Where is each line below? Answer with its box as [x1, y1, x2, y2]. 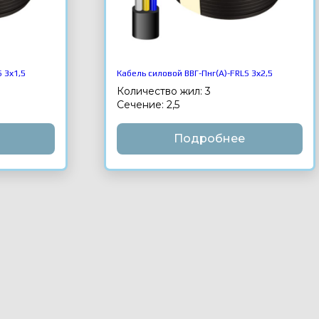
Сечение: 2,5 [117, 98, 180, 112]
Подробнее [174, 132, 246, 146]
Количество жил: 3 [117, 85, 211, 98]
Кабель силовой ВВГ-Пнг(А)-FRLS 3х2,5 [117, 68, 273, 79]
